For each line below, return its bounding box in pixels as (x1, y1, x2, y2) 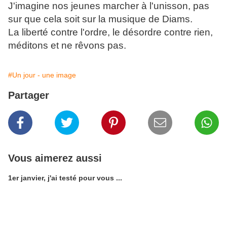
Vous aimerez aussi (8, 153, 102, 164)
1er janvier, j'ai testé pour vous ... (8, 174, 122, 182)
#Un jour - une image (8, 71, 76, 80)
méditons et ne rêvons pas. (8, 40, 126, 51)
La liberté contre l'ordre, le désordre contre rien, (8, 27, 213, 38)
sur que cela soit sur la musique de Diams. (8, 14, 193, 25)
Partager (8, 90, 49, 101)
